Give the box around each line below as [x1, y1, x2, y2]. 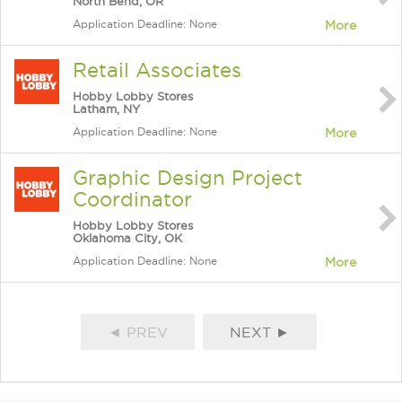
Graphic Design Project [73, 167, 302, 188]
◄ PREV [108, 324, 168, 340]
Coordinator [73, 188, 192, 210]
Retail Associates [73, 59, 241, 81]
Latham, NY [73, 102, 140, 115]
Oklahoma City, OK [73, 232, 182, 244]
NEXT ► [230, 324, 290, 340]
